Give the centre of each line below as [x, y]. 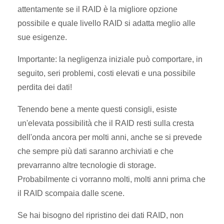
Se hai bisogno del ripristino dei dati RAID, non [100, 215]
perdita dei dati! [45, 87]
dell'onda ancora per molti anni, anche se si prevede [110, 137]
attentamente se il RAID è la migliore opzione [97, 9]
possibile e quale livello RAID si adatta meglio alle [106, 23]
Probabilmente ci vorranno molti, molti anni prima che [111, 179]
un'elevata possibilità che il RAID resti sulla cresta [106, 123]
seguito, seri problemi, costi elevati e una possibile [106, 73]
